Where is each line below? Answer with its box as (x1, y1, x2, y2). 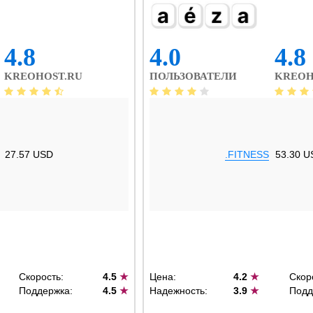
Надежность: (150, 285, 208, 296)
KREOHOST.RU (4, 71, 82, 82)
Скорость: (18, 271, 64, 282)
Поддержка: (18, 285, 73, 296)
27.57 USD (5, 149, 53, 160)
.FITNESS (225, 149, 269, 160)
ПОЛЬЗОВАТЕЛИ (150, 71, 237, 82)
